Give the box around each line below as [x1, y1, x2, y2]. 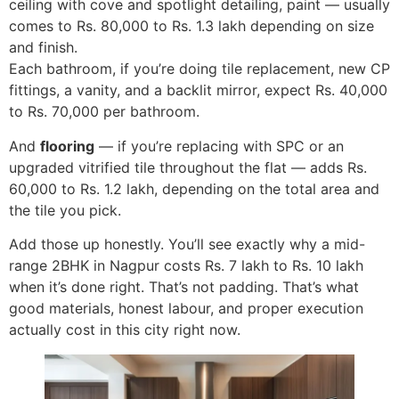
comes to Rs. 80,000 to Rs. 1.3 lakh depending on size [9, 17, 374, 36]
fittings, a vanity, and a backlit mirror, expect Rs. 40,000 [9, 81, 387, 100]
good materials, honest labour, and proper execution [9, 299, 363, 318]
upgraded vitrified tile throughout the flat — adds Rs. [9, 158, 367, 176]
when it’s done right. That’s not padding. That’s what [9, 278, 359, 297]
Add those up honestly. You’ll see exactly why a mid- [9, 235, 365, 254]
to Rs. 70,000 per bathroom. [9, 102, 199, 121]
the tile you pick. [9, 200, 121, 219]
